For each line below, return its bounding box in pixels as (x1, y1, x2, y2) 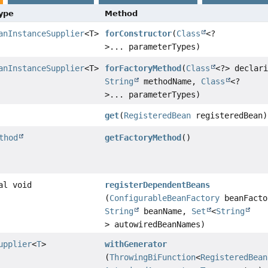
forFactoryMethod (105, 63, 182, 74)
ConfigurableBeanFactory (109, 193, 220, 203)
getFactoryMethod (105, 133, 182, 143)
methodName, (139, 77, 202, 87)
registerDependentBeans (105, 180, 211, 190)
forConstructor (105, 29, 172, 39)
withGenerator (105, 239, 167, 249)
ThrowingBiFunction (109, 252, 196, 263)
